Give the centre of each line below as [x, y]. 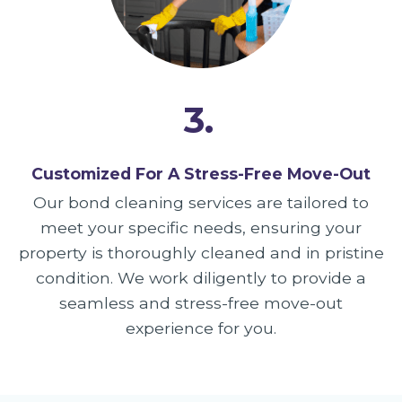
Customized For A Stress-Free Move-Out [201, 173]
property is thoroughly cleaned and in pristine [201, 253]
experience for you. [201, 328]
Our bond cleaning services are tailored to [201, 203]
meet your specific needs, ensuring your [201, 228]
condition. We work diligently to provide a [201, 278]
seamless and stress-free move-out [201, 303]
